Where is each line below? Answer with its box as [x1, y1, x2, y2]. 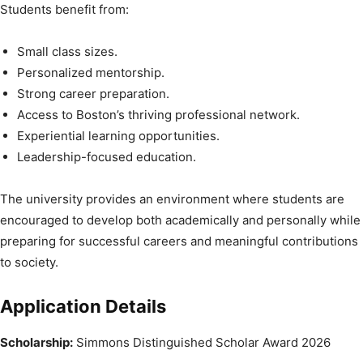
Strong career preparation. [17, 85, 169, 101]
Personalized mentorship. [17, 64, 164, 80]
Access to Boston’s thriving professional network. [17, 106, 300, 122]
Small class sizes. [17, 43, 117, 59]
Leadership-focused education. [17, 148, 196, 164]
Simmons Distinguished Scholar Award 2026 [73, 334, 331, 350]
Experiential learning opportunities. [17, 127, 220, 143]
